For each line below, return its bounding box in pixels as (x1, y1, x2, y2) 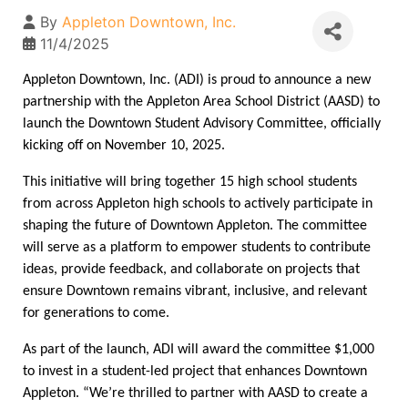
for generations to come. (23, 306, 173, 321)
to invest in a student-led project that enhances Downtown (23, 364, 367, 379)
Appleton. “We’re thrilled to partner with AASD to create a (23, 386, 368, 401)
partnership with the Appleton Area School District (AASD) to (23, 95, 380, 109)
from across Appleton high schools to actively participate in (23, 197, 372, 211)
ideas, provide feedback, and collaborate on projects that (23, 262, 360, 277)
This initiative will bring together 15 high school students (23, 175, 357, 189)
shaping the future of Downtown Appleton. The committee (23, 219, 367, 233)
